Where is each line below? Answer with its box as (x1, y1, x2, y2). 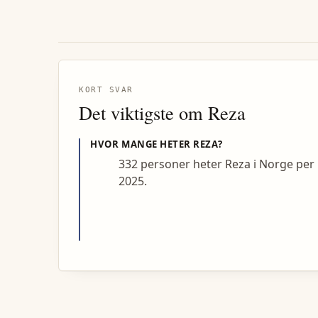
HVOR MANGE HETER (90, 138, 194, 151)
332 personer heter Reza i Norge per (119, 156, 315, 172)
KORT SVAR (79, 85, 133, 95)
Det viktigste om (79, 100, 208, 126)
